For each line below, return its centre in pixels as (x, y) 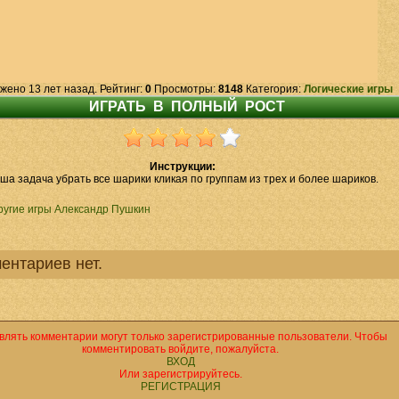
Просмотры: (184, 89)
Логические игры (348, 89)
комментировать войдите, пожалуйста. (180, 349)
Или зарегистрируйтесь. (180, 374)
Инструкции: (182, 167)
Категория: (273, 89)
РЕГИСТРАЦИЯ (180, 387)
